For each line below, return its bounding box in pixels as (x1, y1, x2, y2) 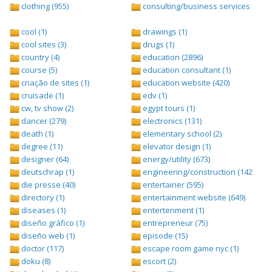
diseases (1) (19, 205, 66, 216)
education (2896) (141, 52, 203, 63)
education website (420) (141, 77, 229, 89)
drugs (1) (141, 39, 174, 50)
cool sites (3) (19, 39, 66, 50)
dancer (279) (19, 115, 66, 127)
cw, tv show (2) (19, 103, 73, 114)
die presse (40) (19, 179, 75, 191)
